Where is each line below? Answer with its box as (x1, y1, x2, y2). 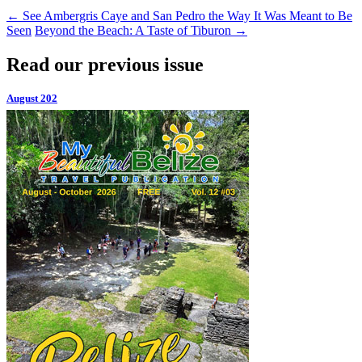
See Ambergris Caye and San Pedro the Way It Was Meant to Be (19, 8, 352, 23)
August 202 (6, 91, 57, 104)
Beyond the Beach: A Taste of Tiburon (35, 23, 234, 37)
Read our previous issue (6, 53, 204, 75)
